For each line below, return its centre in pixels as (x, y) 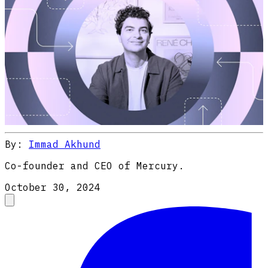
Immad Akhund (65, 144)
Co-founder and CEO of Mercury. (95, 166)
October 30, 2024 (53, 188)
